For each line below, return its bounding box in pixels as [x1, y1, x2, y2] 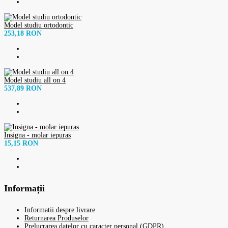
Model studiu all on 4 [4, 76, 66, 84]
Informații [4, 183, 45, 193]
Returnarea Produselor [24, 214, 89, 222]
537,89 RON [4, 84, 42, 92]
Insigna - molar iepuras [4, 131, 71, 139]
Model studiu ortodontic [4, 21, 73, 29]
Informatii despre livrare [24, 206, 95, 214]
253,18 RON [4, 29, 42, 37]
